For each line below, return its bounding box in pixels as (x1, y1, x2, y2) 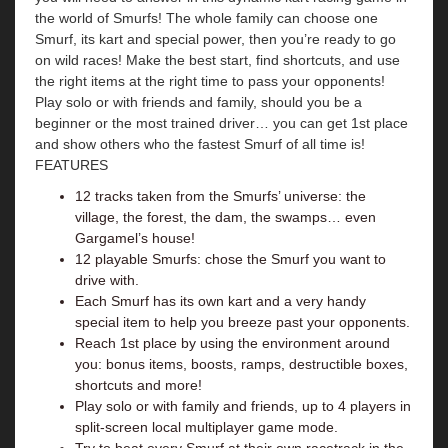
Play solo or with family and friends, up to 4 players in (75, 398, 411, 414)
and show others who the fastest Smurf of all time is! (35, 136, 365, 152)
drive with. (75, 272, 139, 288)
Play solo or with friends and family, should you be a (35, 94, 362, 110)
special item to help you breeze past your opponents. (75, 314, 410, 330)
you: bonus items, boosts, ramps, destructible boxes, (75, 356, 408, 372)
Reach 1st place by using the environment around (75, 335, 390, 351)
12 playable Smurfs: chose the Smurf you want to (75, 251, 386, 267)
